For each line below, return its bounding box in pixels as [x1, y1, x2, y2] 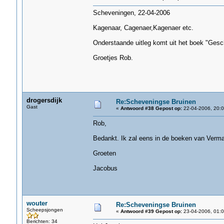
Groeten [92, 149, 116, 157]
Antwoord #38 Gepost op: [120, 105, 182, 111]
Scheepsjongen [26, 207, 63, 212]
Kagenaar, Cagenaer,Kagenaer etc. [92, 24, 193, 31]
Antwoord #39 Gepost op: [120, 208, 182, 214]
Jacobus [92, 164, 117, 172]
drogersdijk [26, 96, 62, 104]
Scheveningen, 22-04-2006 [92, 9, 170, 16]
